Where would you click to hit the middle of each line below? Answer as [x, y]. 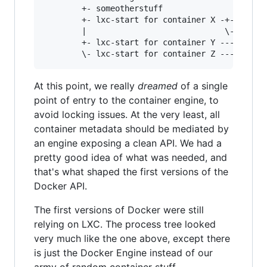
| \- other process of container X [63, 31]
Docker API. [60, 186]
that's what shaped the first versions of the [131, 172]
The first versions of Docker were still [119, 210]
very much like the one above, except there [132, 238]
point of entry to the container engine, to [126, 100]
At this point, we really [86, 86]
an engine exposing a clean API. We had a [128, 143]
